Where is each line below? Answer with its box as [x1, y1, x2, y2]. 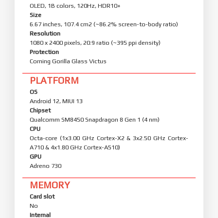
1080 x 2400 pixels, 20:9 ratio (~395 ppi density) [30, 38, 161, 46]
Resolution [30, 29, 60, 37]
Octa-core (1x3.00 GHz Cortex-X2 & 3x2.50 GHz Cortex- [30, 134, 188, 142]
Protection [30, 48, 59, 55]
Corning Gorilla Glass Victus [30, 57, 107, 65]
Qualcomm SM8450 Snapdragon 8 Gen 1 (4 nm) [30, 115, 160, 123]
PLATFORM [30, 74, 79, 86]
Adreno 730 [30, 162, 61, 169]
